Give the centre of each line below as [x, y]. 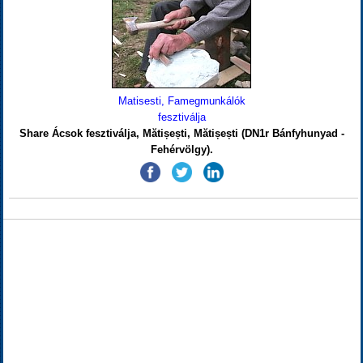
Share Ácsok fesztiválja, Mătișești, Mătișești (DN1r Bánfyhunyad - [181, 133]
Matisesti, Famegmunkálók [181, 101]
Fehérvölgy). [181, 149]
